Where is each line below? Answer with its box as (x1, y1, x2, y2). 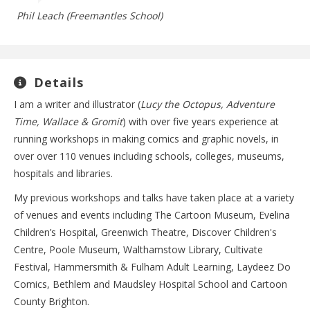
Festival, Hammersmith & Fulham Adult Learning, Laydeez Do (14, 260, 291, 273)
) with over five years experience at (122, 115, 279, 128)
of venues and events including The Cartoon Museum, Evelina (14, 208, 290, 221)
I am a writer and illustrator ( (14, 98, 140, 111)
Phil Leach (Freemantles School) (17, 9, 163, 22)
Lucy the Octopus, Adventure (140, 98, 275, 111)
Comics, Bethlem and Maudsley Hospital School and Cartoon (14, 277, 287, 291)
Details (30, 74, 84, 91)
